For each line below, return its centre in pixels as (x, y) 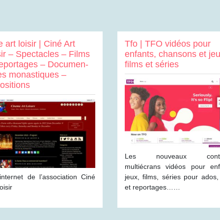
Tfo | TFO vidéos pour (168, 44)
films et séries (152, 64)
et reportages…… (152, 187)
